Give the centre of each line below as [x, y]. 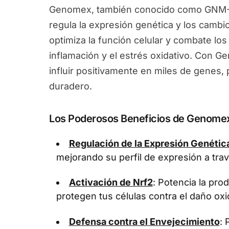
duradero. [71, 86]
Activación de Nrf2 [111, 182]
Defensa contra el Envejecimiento [144, 221]
